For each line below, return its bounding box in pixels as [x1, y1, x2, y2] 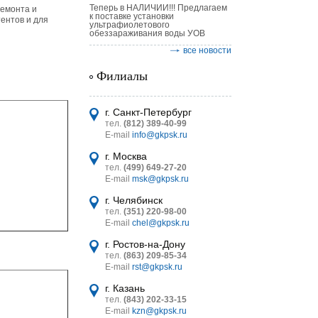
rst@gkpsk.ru [132, 262, 182, 272]
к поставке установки [89, 11, 174, 21]
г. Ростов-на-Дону [105, 238, 185, 250]
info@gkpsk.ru [132, 130, 187, 140]
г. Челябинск [105, 194, 163, 206]
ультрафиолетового [89, 20, 170, 30]
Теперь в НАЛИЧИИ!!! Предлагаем [89, 3, 227, 13]
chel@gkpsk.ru [132, 218, 190, 228]
